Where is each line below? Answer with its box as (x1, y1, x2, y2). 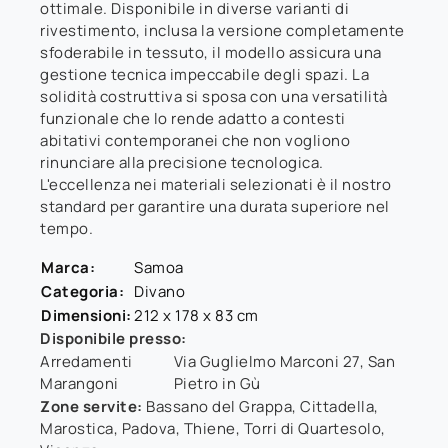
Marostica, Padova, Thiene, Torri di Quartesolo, (40, 417, 386, 439)
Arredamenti (40, 350, 133, 372)
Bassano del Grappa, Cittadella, (142, 395, 379, 417)
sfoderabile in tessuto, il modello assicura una (40, 41, 382, 63)
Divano (134, 280, 185, 302)
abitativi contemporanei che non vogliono (40, 129, 350, 151)
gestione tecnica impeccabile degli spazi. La (40, 63, 369, 85)
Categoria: (41, 280, 124, 302)
